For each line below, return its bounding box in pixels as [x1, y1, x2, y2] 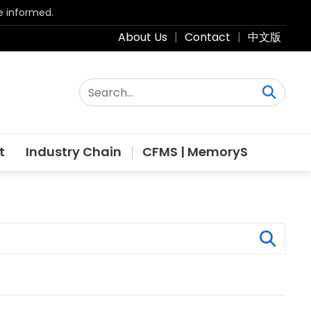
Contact [185, 29, 230, 45]
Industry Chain [26, 143, 121, 160]
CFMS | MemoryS [142, 143, 248, 160]
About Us [118, 29, 167, 45]
